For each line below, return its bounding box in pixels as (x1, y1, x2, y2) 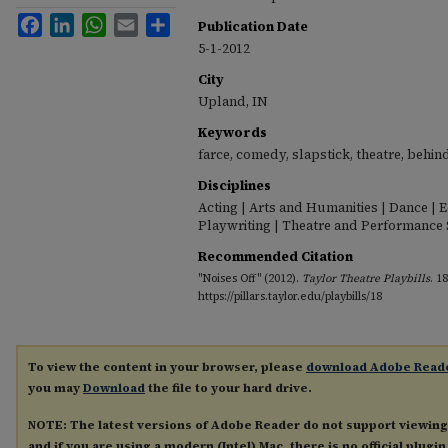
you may (28, 379, 83, 396)
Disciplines (198, 176, 271, 194)
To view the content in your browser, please (28, 358, 306, 375)
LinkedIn (74, 12, 128, 29)
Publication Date (198, 17, 308, 35)
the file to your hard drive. (145, 379, 312, 396)
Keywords (198, 123, 267, 141)
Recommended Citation (198, 247, 353, 265)
